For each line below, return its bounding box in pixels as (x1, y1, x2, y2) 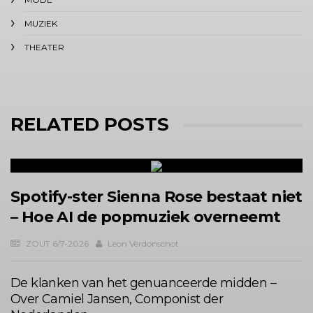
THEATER (24, 42, 64, 52)
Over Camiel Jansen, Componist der (10, 291, 224, 307)
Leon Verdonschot (105, 238, 179, 249)
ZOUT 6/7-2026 (26, 238, 89, 249)
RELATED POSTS (10, 113, 169, 136)
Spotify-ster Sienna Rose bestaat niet (10, 187, 303, 206)
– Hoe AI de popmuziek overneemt (10, 208, 281, 226)
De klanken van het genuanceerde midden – (10, 275, 276, 291)
